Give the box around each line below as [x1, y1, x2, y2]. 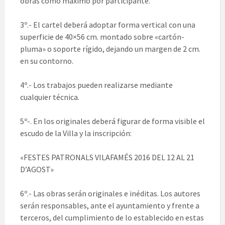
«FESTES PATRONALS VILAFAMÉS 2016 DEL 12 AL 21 [20, 152, 194, 163]
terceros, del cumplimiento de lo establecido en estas [20, 212, 204, 223]
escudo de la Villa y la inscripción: [20, 128, 132, 139]
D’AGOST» [20, 164, 54, 175]
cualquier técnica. [20, 92, 79, 102]
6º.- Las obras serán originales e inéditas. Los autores [20, 188, 200, 199]
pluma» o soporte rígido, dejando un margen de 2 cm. [20, 44, 200, 54]
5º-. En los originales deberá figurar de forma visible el [20, 116, 205, 127]
